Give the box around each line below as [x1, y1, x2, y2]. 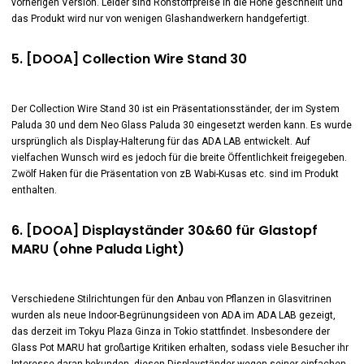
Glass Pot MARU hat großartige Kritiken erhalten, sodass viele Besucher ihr [11, 342, 349, 353]
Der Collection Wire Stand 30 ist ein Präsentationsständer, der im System [11, 103, 340, 115]
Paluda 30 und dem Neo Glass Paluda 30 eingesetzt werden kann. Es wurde [11, 119, 352, 131]
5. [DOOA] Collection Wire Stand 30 [11, 50, 247, 68]
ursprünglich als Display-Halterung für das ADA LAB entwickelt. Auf [11, 136, 310, 147]
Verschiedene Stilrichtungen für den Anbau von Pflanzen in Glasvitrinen [11, 293, 331, 305]
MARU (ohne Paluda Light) [11, 240, 184, 258]
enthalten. [11, 184, 57, 196]
